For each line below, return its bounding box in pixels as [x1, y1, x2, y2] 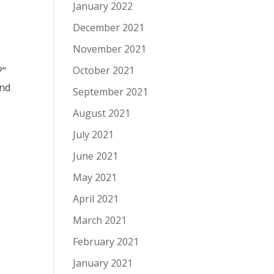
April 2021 [73, 192, 119, 206]
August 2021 [73, 106, 131, 120]
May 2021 [73, 171, 117, 184]
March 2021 [73, 213, 127, 227]
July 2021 [73, 128, 114, 141]
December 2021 [73, 21, 145, 34]
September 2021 [73, 85, 149, 98]
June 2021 [73, 149, 119, 163]
